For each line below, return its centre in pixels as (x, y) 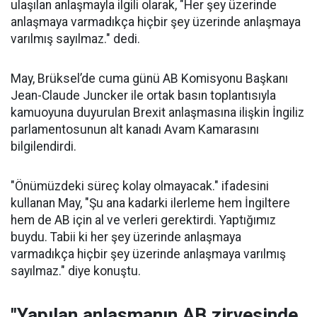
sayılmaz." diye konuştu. (76, 271)
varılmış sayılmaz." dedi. (75, 39)
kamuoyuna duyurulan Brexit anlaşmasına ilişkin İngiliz (157, 113)
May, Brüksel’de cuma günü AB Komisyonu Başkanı (149, 79)
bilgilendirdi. (44, 146)
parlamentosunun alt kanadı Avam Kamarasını (135, 129)
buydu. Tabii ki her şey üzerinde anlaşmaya (126, 237)
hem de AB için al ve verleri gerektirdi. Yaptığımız (143, 220)
